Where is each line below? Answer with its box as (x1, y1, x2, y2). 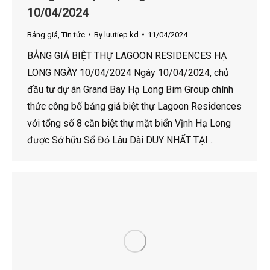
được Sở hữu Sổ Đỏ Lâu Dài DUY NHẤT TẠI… (27, 134, 214, 146)
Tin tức (61, 30, 85, 39)
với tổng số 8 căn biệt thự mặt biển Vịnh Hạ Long (27, 117, 231, 129)
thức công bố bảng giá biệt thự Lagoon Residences (27, 100, 242, 112)
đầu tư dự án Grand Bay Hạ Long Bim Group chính (27, 83, 233, 95)
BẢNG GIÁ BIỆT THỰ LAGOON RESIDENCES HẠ (27, 49, 227, 61)
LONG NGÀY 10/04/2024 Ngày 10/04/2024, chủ (27, 66, 229, 78)
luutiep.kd (104, 30, 139, 39)
